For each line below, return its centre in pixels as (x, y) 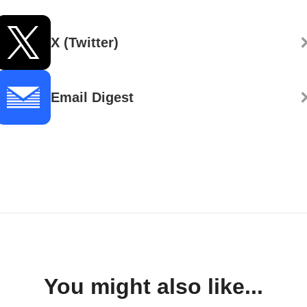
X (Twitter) (85, 43)
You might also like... (153, 287)
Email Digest (92, 98)
